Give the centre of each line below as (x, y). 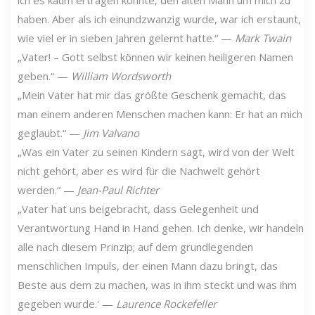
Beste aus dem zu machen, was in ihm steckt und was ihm (157, 284)
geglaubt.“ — (50, 133)
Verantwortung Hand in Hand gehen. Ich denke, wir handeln (161, 227)
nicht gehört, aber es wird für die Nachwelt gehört (139, 171)
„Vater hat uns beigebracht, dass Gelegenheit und (138, 208)
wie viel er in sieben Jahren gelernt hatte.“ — (126, 38)
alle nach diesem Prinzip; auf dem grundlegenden (135, 246)
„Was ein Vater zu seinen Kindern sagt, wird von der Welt (156, 152)
